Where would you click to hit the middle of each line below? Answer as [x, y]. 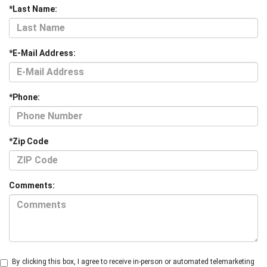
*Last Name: [33, 9]
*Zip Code [29, 141]
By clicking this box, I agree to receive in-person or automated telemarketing [133, 261]
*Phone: [24, 97]
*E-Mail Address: [42, 53]
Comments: [32, 185]
